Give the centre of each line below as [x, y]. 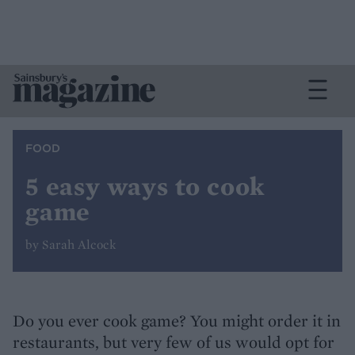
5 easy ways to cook [146, 186]
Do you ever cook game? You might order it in [177, 321]
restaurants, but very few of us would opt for [174, 342]
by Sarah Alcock [71, 244]
